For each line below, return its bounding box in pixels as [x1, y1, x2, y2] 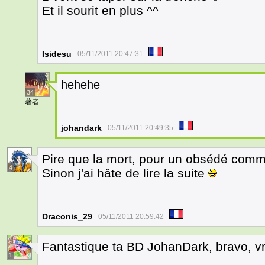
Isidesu [42, 49, 72, 59]
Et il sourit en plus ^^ [42, 4, 159, 17]
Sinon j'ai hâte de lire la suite [42, 166, 208, 180]
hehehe [61, 78, 100, 91]
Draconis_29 [42, 212, 92, 221]
